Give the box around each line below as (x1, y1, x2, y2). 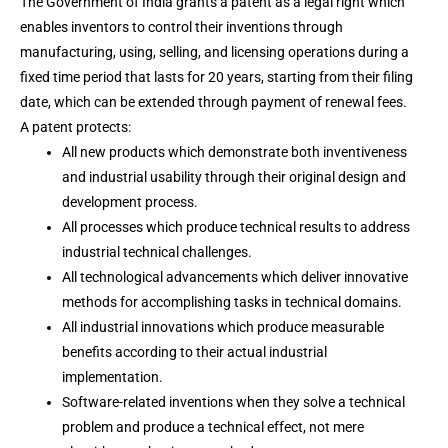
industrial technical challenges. (62, 244, 252, 260)
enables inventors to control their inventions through (20, 19, 343, 35)
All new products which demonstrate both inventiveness (62, 144, 407, 160)
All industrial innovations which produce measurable (62, 319, 384, 335)
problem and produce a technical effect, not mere (62, 419, 364, 435)
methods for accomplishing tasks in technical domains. (62, 294, 402, 310)
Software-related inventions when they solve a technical (62, 394, 405, 410)
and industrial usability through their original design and (62, 169, 406, 185)
